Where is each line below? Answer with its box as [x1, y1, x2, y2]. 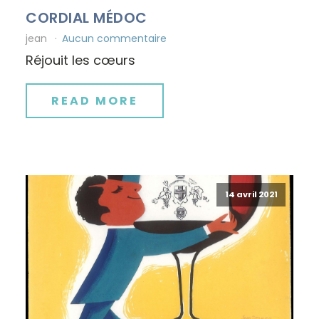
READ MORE [51, 93, 138, 110]
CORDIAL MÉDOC [26, 8, 147, 28]
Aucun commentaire [62, 31, 167, 46]
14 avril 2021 [224, 189, 278, 201]
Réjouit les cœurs [26, 51, 135, 70]
